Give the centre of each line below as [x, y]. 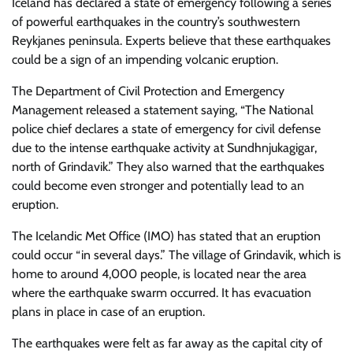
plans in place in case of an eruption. [108, 312]
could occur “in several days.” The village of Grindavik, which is [176, 255]
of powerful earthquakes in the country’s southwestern [156, 22]
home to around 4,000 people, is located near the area [159, 274]
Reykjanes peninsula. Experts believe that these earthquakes [171, 41]
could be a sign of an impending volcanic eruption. [145, 59]
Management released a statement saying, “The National [163, 110]
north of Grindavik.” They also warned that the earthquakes [168, 167]
